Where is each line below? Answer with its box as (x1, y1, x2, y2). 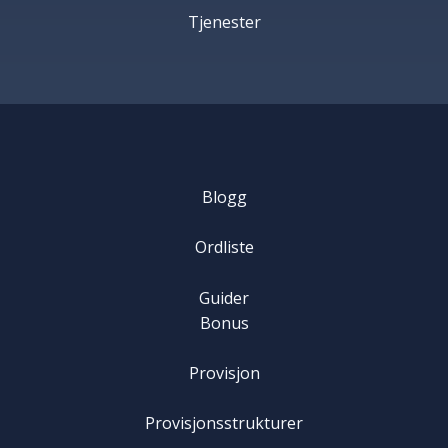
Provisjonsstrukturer (145, 411, 303, 434)
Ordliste (194, 236, 254, 259)
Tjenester (187, 10, 261, 33)
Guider (199, 286, 249, 309)
